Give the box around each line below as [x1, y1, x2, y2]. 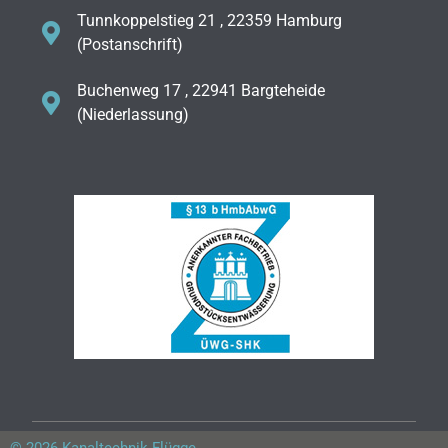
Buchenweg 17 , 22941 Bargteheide [77, 80, 325, 100]
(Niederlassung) [77, 104, 189, 124]
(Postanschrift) [77, 34, 183, 54]
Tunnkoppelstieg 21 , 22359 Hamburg [77, 10, 342, 30]
